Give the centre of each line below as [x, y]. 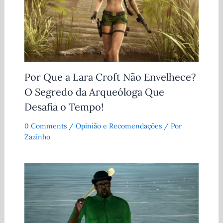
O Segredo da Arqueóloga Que [94, 92]
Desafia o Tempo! [64, 107]
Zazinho [37, 137]
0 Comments [45, 126]
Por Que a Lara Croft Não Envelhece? [110, 77]
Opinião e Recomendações [118, 126]
